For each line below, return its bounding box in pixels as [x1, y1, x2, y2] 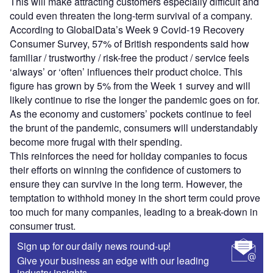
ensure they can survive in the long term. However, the [10, 176, 243, 191]
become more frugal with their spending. [10, 134, 182, 149]
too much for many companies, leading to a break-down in [10, 204, 258, 219]
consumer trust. [10, 218, 76, 233]
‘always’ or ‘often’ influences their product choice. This [10, 64, 243, 79]
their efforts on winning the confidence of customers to [10, 162, 241, 177]
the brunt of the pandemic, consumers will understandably [10, 120, 258, 135]
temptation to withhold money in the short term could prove [10, 190, 260, 205]
